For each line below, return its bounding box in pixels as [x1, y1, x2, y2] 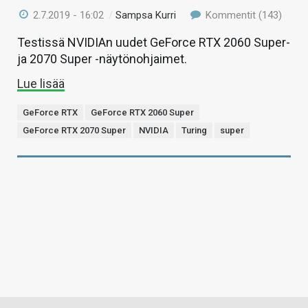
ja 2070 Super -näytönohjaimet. [17, 51, 187, 66]
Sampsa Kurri [115, 8, 177, 21]
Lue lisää [17, 76, 65, 91]
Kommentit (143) [202, 8, 282, 21]
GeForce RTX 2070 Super [23, 124, 126, 135]
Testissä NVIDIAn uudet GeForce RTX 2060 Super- [17, 34, 290, 49]
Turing [181, 124, 207, 135]
